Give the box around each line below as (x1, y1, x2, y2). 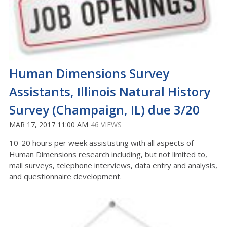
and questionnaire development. (9, 171, 124, 181)
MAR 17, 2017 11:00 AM (9, 119, 88, 129)
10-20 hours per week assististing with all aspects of (9, 137, 194, 148)
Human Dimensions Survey (9, 64, 169, 82)
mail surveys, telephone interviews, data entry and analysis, (9, 160, 217, 170)
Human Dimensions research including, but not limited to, (9, 148, 207, 159)
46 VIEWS (91, 119, 122, 129)
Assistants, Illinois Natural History (9, 83, 210, 100)
